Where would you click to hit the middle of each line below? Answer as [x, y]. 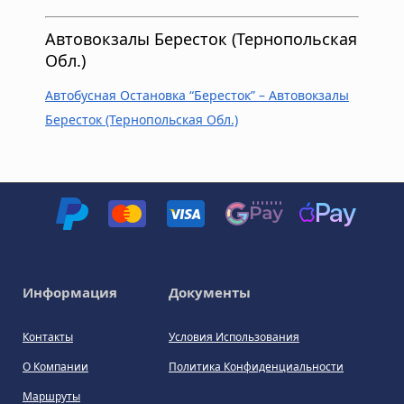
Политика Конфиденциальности [256, 366]
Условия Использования [234, 336]
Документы [210, 292]
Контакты [48, 336]
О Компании [55, 366]
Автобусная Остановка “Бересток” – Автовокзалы [197, 95]
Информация [70, 292]
